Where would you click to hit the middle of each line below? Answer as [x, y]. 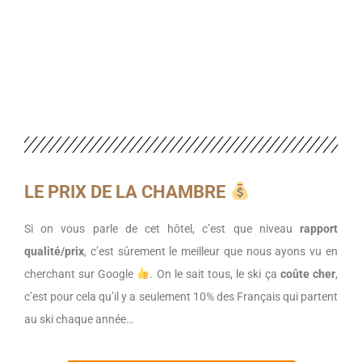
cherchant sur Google [81, 274]
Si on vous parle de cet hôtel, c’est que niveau [162, 228]
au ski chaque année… [80, 319]
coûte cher [307, 274]
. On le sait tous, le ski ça [215, 274]
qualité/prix [54, 251]
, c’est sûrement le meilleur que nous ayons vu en [211, 251]
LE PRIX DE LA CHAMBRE [127, 192]
